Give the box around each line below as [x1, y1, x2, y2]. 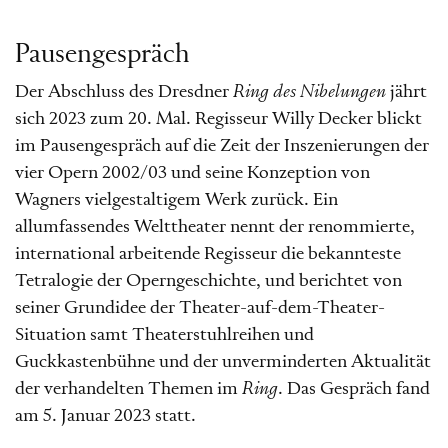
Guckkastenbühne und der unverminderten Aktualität [15, 352, 431, 371]
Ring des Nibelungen [233, 82, 386, 101]
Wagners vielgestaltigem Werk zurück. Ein [15, 190, 338, 209]
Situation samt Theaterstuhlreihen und [15, 325, 314, 344]
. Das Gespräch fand [278, 379, 430, 398]
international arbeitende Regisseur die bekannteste [15, 244, 401, 263]
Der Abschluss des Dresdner [15, 82, 233, 101]
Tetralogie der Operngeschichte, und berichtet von [15, 271, 402, 290]
